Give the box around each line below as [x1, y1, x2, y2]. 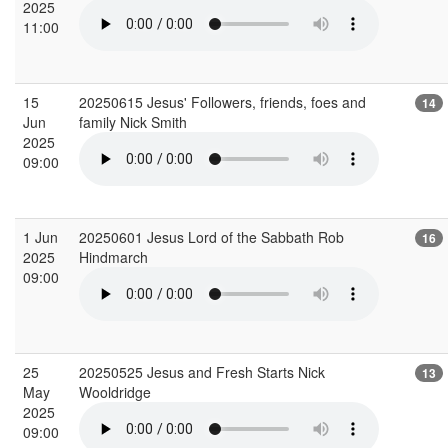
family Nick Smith [79, 111, 191, 132]
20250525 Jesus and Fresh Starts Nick [79, 361, 325, 382]
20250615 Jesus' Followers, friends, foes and [79, 91, 366, 112]
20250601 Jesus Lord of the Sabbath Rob [79, 226, 344, 247]
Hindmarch [79, 246, 152, 267]
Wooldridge [79, 381, 155, 402]
